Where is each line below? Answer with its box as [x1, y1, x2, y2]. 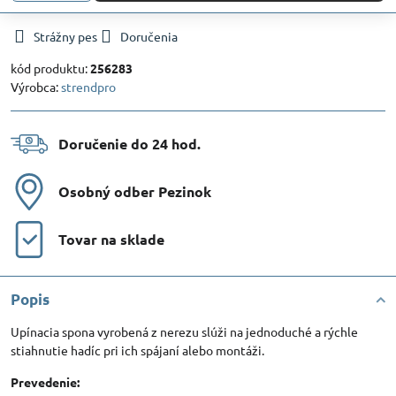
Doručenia [120, 28, 178, 44]
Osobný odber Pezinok [58, 182, 211, 201]
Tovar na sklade [58, 230, 164, 248]
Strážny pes [34, 28, 97, 44]
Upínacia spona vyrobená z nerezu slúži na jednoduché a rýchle [11, 324, 358, 339]
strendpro [61, 79, 116, 95]
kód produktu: [11, 60, 90, 76]
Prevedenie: [11, 374, 80, 390]
